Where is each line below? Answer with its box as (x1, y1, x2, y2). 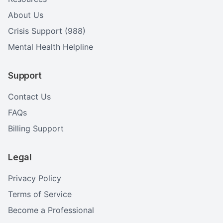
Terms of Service (8, 189, 72, 199)
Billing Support (8, 123, 64, 133)
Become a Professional (8, 205, 94, 215)
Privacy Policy (8, 173, 61, 183)
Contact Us (8, 92, 51, 102)
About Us (8, 10, 43, 20)
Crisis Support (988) (8, 26, 86, 36)
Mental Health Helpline (8, 42, 93, 52)
